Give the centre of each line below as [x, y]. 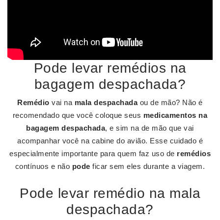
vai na [62, 102]
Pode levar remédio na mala [110, 193]
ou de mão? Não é [170, 102]
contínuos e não [43, 166]
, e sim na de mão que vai [150, 128]
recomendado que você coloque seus [78, 115]
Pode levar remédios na [110, 68]
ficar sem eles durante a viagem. [148, 166]
